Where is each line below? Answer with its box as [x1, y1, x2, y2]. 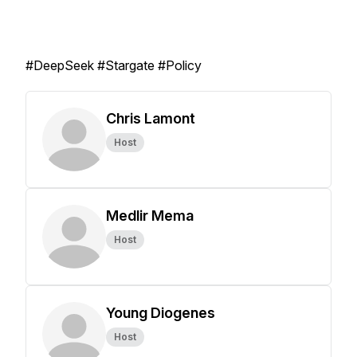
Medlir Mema [106, 207, 194, 224]
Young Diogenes [106, 304, 215, 321]
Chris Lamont [106, 110, 195, 127]
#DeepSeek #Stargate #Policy [25, 57, 202, 73]
